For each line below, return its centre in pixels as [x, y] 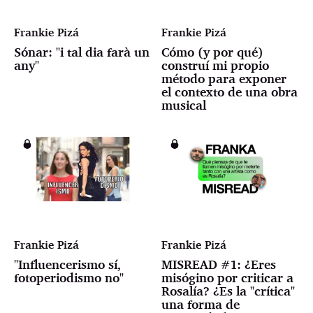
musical [184, 104]
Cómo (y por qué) [213, 51]
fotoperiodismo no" [69, 277]
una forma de [201, 304]
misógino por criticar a [228, 277]
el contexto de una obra [230, 91]
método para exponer [224, 78]
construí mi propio [216, 65]
